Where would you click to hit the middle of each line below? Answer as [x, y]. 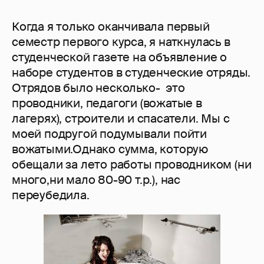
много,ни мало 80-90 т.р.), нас [96, 180]
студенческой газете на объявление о [119, 57]
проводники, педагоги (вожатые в [107, 103]
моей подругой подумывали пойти [109, 134]
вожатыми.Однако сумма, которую [110, 149]
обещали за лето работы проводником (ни [132, 165]
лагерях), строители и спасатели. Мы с [121, 119]
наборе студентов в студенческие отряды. [131, 73]
